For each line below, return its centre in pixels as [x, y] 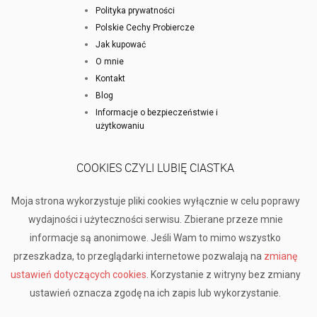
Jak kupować [121, 44]
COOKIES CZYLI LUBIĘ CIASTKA [156, 167]
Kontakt [111, 78]
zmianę [281, 256]
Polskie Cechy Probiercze [145, 27]
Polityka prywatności [136, 10]
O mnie [110, 61]
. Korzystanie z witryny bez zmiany [223, 274]
